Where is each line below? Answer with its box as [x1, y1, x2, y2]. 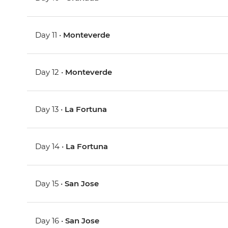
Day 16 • [35, 216, 66, 226]
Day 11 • [35, 30, 64, 40]
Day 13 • [35, 104, 65, 115]
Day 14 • [35, 141, 66, 152]
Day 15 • [35, 179, 65, 189]
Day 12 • [35, 67, 66, 77]
